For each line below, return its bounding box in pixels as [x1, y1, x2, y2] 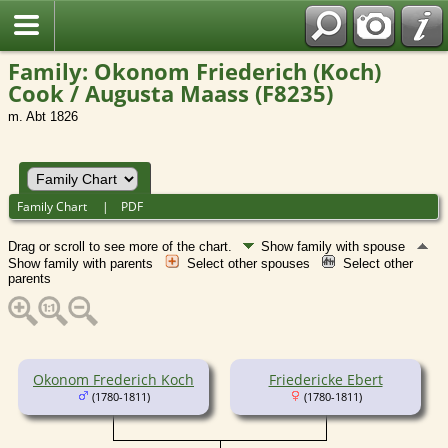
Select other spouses [187, 255, 314, 271]
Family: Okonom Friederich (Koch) [8, 56, 381, 86]
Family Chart [17, 197, 91, 215]
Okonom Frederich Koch [33, 369, 194, 389]
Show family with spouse [261, 238, 409, 254]
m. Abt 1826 [8, 109, 78, 124]
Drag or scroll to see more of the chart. [8, 238, 236, 254]
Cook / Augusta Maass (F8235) [8, 78, 333, 108]
